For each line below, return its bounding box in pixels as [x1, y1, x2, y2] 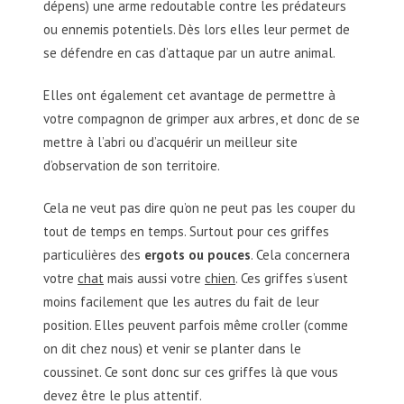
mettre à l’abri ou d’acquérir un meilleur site [43, 133, 298, 151]
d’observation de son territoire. [43, 157, 220, 175]
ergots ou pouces [144, 246, 251, 264]
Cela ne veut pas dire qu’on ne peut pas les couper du [43, 199, 355, 217]
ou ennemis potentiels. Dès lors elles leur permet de [43, 20, 350, 38]
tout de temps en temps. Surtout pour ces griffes [43, 223, 329, 241]
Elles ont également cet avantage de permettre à [43, 87, 335, 105]
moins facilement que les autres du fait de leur [43, 293, 319, 311]
